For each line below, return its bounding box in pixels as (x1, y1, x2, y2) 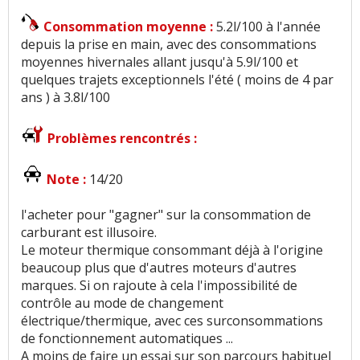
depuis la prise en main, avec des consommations (21, 35, 317, 54)
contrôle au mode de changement (21, 294, 223, 313)
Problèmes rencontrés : (47, 129, 197, 148)
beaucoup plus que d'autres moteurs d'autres (21, 259, 297, 277)
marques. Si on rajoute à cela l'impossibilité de (21, 276, 297, 295)
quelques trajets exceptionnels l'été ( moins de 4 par (21, 71, 333, 89)
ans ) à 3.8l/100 (21, 88, 110, 107)
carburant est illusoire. (21, 223, 157, 242)
